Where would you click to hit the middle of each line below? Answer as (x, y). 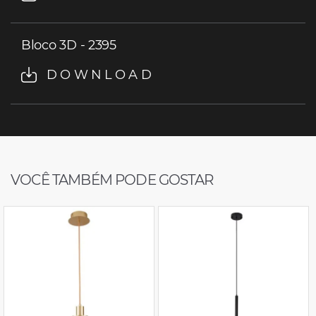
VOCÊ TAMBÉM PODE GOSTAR (112, 180)
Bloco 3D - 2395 (69, 45)
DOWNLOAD (97, 74)
